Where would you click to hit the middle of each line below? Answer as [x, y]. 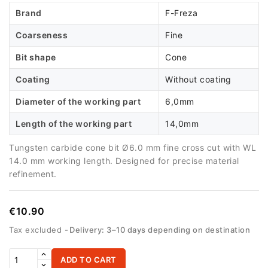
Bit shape [36, 57]
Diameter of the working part [78, 101]
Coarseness [42, 35]
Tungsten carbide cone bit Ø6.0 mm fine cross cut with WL [133, 147]
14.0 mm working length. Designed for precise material [124, 161]
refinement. [33, 174]
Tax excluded [37, 230]
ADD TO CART [89, 260]
